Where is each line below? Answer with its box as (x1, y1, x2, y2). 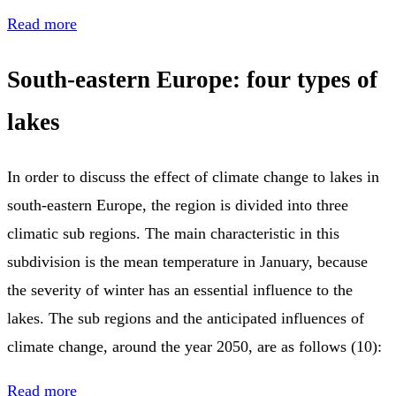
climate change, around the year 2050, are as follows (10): (7, 338, 382, 356)
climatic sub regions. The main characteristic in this (7, 225, 339, 243)
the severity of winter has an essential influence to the (7, 281, 353, 300)
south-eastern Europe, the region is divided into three (7, 196, 348, 215)
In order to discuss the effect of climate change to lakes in (7, 168, 379, 187)
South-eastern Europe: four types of (7, 65, 377, 93)
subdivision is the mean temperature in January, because (7, 253, 368, 271)
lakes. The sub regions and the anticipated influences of (7, 309, 364, 328)
